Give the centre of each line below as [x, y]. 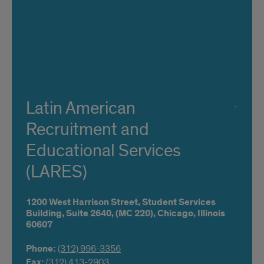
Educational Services [103, 151]
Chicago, [176, 214]
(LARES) [57, 172]
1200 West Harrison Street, [83, 202]
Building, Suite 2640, [70, 214]
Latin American [81, 108]
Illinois [211, 214]
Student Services [179, 202]
